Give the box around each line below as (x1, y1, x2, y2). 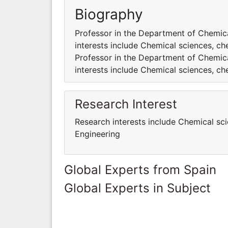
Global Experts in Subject (64, 180, 211, 195)
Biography (75, 5, 143, 23)
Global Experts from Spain (64, 162, 216, 177)
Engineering (75, 128, 120, 139)
